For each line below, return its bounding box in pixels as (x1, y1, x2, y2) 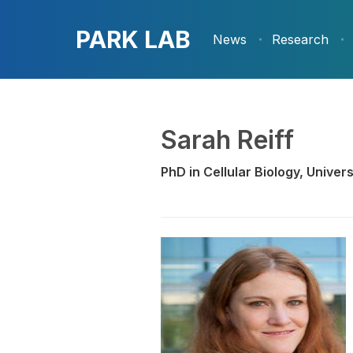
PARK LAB (76, 24, 191, 54)
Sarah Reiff (161, 124, 294, 155)
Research (272, 32, 329, 47)
